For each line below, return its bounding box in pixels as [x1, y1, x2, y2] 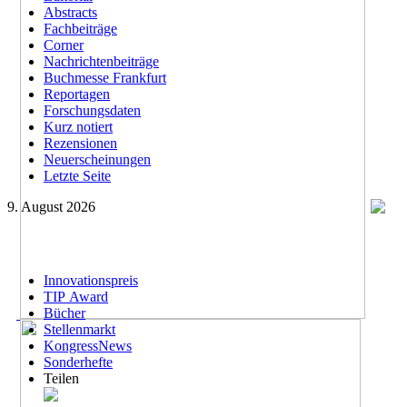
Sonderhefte [44, 354, 113, 370]
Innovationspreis [44, 273, 138, 288]
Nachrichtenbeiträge [44, 54, 159, 69]
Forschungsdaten [44, 103, 141, 118]
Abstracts [44, 5, 97, 20]
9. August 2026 [7, 199, 95, 214]
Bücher [44, 305, 85, 321]
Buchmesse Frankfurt [44, 70, 166, 85]
